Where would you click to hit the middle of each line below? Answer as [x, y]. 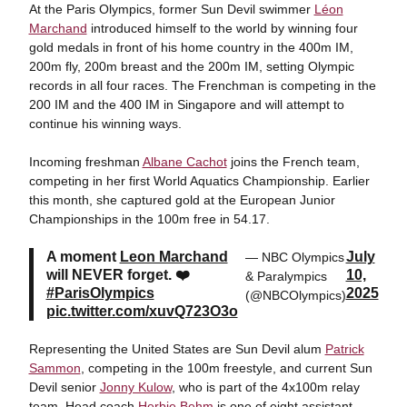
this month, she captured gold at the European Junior [182, 200]
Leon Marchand [174, 257]
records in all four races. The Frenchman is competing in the [202, 85]
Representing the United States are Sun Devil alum [177, 349]
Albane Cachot [184, 162]
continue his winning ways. [105, 124]
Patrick [344, 349]
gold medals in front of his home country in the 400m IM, [191, 47]
